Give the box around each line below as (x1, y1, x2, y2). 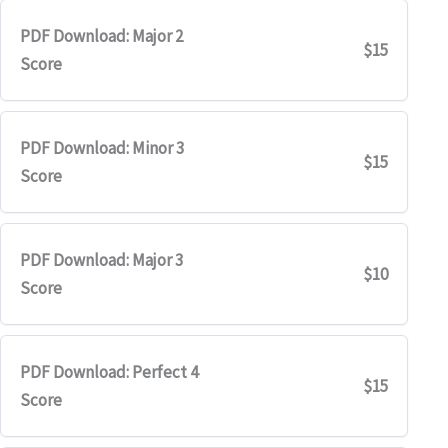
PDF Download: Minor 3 (19, 136, 184, 159)
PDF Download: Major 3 (19, 249, 183, 272)
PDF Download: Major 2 (19, 24, 183, 47)
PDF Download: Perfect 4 (19, 361, 198, 384)
